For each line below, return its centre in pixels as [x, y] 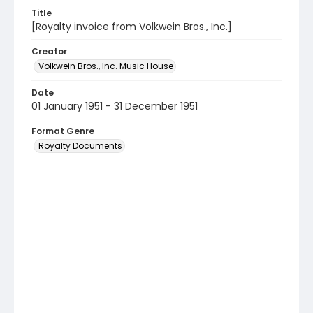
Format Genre [63, 131]
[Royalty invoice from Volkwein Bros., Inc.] [132, 27]
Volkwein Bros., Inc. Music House [106, 66]
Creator [49, 51]
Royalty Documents [80, 146]
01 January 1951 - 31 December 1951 [115, 106]
